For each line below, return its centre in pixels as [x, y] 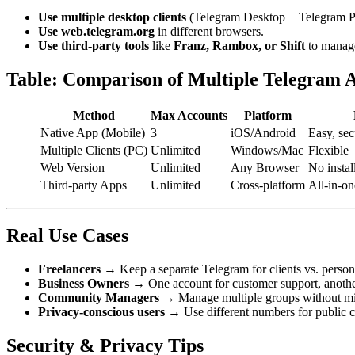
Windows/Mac [267, 151]
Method [94, 116]
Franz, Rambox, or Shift [239, 46]
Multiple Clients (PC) [94, 151]
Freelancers [69, 269]
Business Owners [84, 283]
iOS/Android [263, 133]
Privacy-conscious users [101, 312]
